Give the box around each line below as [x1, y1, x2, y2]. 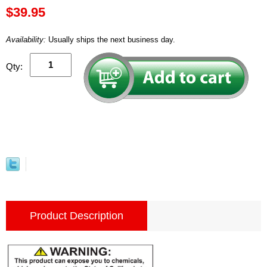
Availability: [6, 35, 48, 44]
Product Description [30, 209, 123, 222]
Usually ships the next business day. [48, 35, 175, 44]
